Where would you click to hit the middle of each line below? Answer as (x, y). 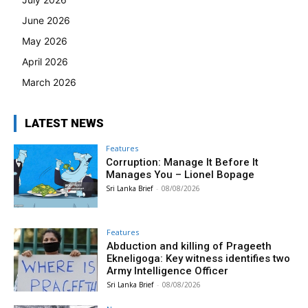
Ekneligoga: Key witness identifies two (199, 258)
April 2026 (45, 62)
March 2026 (49, 82)
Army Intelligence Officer (168, 271)
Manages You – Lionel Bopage (180, 175)
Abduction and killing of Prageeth (189, 246)
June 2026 (46, 21)
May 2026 (45, 41)
